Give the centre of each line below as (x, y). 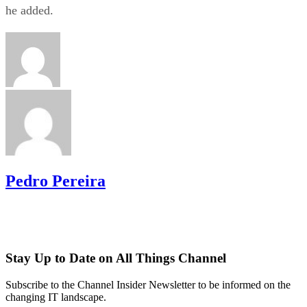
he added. (29, 10)
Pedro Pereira (56, 181)
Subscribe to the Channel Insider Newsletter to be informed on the (148, 285)
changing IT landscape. (56, 297)
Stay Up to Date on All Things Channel (116, 258)
